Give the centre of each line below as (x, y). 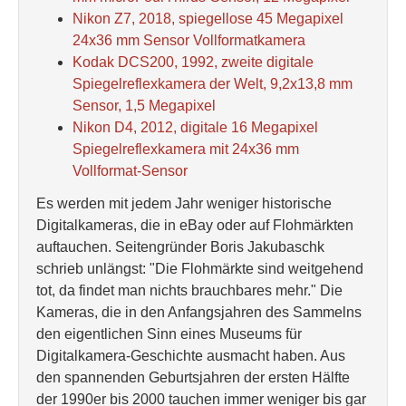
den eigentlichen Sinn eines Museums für (169, 334)
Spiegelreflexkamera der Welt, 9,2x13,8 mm (213, 84)
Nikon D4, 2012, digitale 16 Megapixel (195, 127)
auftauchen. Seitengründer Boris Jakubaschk (180, 247)
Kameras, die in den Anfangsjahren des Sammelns (199, 312)
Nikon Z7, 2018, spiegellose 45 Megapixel (208, 19)
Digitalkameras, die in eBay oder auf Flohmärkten (195, 225)
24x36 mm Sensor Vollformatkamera (189, 40)
